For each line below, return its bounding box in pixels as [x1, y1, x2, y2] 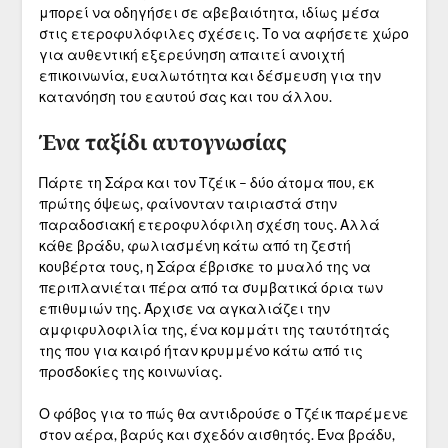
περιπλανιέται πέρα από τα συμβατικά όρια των [38, 279, 383, 297]
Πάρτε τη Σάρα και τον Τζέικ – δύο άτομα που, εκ [38, 174, 374, 192]
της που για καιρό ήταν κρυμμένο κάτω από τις [38, 342, 363, 360]
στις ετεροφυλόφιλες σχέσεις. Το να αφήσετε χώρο [38, 25, 409, 43]
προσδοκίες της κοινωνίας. [38, 363, 222, 381]
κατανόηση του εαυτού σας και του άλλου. [38, 88, 332, 106]
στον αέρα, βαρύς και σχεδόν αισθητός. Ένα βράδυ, [38, 426, 395, 444]
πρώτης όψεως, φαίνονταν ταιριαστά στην [38, 195, 337, 213]
